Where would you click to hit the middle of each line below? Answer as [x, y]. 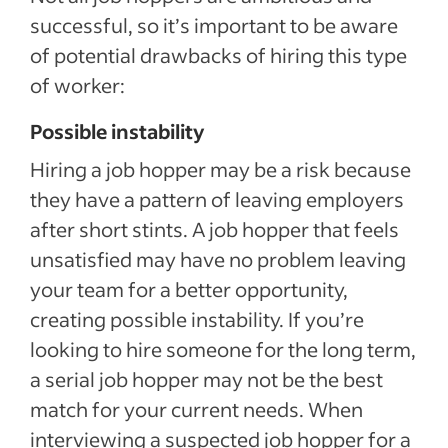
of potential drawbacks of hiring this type [218, 55]
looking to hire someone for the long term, [223, 349]
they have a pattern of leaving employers [217, 199]
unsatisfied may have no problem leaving [218, 259]
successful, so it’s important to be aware [214, 25]
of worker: [77, 85]
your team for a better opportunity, [189, 289]
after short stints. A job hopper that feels [214, 229]
